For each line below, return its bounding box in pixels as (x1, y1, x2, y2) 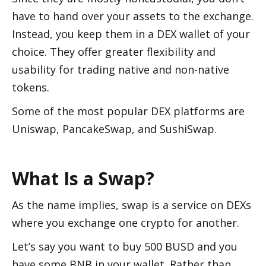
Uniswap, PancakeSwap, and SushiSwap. (12, 122, 220, 136)
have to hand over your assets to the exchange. (12, 9, 254, 23)
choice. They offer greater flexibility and (12, 45, 216, 59)
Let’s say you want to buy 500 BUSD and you (12, 239, 237, 254)
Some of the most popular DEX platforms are (12, 104, 245, 118)
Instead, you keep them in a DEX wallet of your (12, 27, 250, 41)
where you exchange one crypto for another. (12, 216, 242, 230)
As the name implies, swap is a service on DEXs (12, 198, 251, 212)
